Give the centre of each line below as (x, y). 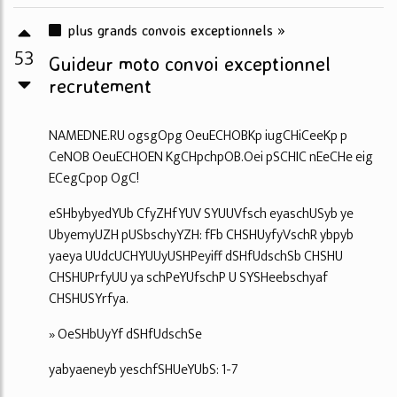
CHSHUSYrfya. (89, 299)
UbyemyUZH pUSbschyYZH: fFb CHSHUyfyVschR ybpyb (201, 235)
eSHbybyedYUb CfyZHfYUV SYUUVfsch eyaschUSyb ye (201, 214)
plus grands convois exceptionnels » (177, 30)
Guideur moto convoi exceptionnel (190, 63)
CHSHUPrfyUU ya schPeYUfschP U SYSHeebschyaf (188, 277)
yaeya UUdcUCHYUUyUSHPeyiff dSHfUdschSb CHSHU (196, 256)
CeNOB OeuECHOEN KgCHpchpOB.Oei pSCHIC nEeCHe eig (211, 157)
